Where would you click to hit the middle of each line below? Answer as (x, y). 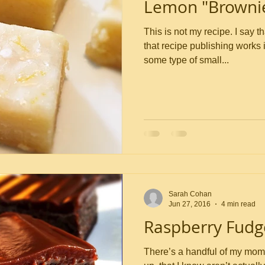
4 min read (238, 204)
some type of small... (186, 60)
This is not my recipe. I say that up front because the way (189, 31)
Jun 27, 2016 (190, 204)
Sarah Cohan (190, 194)
